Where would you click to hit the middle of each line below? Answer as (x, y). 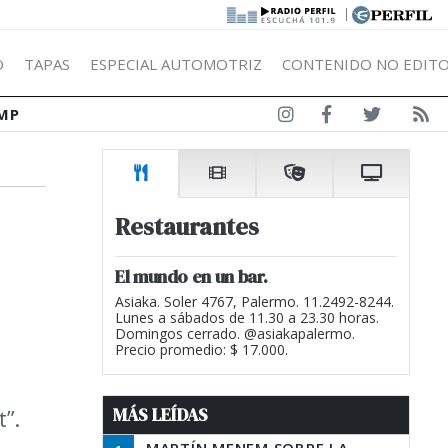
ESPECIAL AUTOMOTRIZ (176, 63)
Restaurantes (187, 226)
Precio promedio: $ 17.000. (201, 349)
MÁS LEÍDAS (160, 415)
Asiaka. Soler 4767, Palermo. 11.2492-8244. (254, 301)
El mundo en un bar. (191, 276)
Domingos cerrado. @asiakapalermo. (235, 333)
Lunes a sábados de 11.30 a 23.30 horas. (247, 317)
